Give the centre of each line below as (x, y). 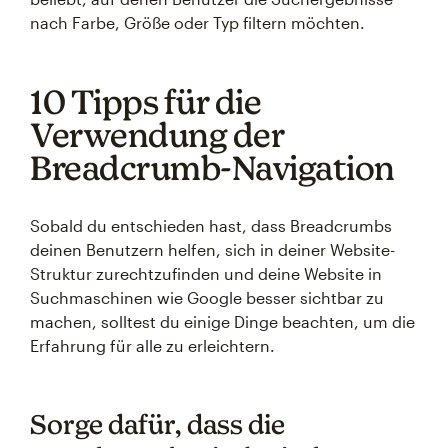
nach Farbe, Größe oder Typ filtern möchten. (197, 22)
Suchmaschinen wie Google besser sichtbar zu (207, 297)
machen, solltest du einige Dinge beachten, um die (222, 321)
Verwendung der (157, 134)
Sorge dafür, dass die (157, 424)
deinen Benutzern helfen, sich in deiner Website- (212, 249)
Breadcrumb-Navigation (212, 167)
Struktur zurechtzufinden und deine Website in (206, 273)
